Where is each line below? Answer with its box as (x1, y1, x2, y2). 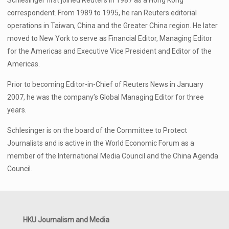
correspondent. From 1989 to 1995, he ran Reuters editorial (7, 9, 197, 17)
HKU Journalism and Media (23, 215, 109, 224)
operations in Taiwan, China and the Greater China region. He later (7, 21, 218, 30)
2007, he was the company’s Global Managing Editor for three (7, 93, 204, 101)
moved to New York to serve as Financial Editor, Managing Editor (7, 34, 213, 42)
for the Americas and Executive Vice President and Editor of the (7, 47, 212, 55)
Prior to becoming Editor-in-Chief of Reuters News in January (7, 80, 204, 88)
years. (7, 106, 27, 114)
